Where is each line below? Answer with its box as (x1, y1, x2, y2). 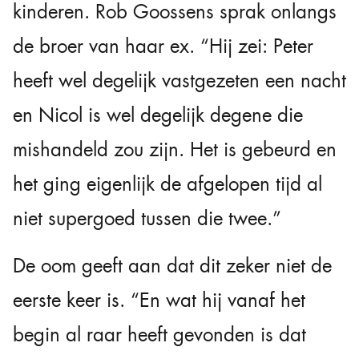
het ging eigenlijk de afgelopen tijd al (13, 171, 322, 197)
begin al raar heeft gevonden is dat (13, 322, 306, 348)
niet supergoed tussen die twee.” (13, 206, 281, 232)
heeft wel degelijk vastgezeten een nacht (13, 68, 346, 94)
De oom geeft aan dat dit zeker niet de (13, 253, 332, 279)
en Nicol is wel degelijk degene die (13, 103, 303, 128)
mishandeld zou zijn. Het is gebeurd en (13, 137, 337, 163)
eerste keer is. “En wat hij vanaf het (13, 288, 305, 313)
